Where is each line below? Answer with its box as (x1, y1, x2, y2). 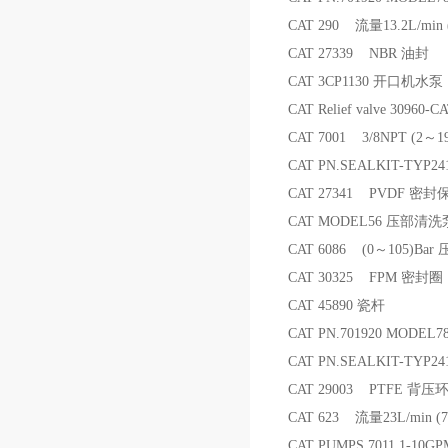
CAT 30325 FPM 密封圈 (288, 270, 443, 285)
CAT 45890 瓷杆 (288, 298, 385, 313)
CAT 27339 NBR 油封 (288, 46, 429, 61)
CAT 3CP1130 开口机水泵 (288, 74, 443, 89)
